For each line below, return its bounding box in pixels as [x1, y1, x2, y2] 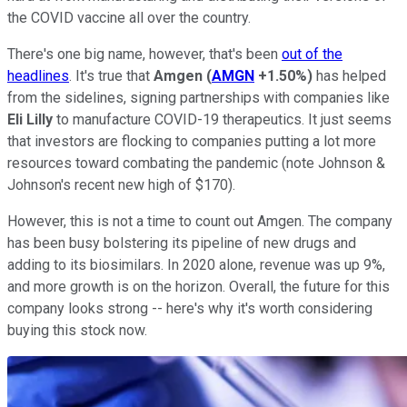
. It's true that [69, 66, 154, 84]
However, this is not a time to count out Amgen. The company [7, 212, 392, 230]
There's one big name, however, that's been [7, 45, 282, 63]
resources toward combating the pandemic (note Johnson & [7, 154, 385, 172]
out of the [282, 45, 342, 63]
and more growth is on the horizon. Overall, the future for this [7, 277, 390, 295]
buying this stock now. [7, 321, 147, 339]
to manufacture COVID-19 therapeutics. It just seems [53, 110, 392, 128]
